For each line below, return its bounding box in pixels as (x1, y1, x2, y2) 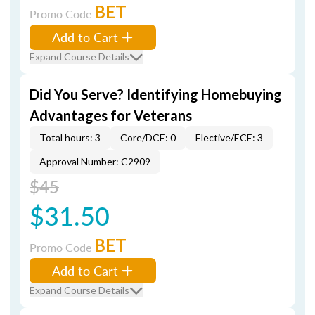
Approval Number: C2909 (39, 155, 150, 167)
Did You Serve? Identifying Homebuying (30, 86, 282, 103)
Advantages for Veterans (30, 107, 192, 124)
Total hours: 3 (39, 131, 101, 143)
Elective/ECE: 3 (195, 131, 263, 143)
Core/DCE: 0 (120, 131, 176, 143)
